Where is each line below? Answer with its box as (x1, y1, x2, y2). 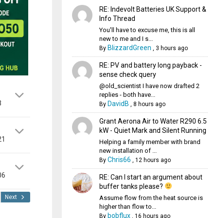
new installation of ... (99, 147, 157, 154)
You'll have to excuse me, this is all (99, 26, 195, 34)
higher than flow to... (99, 203, 156, 210)
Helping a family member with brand (99, 138, 200, 145)
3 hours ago (155, 45, 188, 52)
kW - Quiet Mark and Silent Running (99, 127, 206, 134)
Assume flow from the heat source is (99, 194, 203, 201)
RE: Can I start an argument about (99, 173, 202, 181)
